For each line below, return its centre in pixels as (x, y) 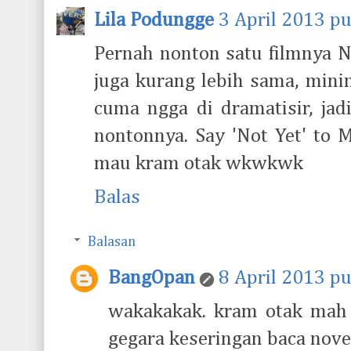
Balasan (111, 242)
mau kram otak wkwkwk (199, 164)
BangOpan (152, 278)
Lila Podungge (154, 20)
